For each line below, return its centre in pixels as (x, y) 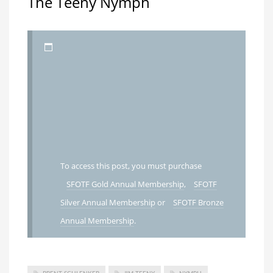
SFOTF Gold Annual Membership (125, 184)
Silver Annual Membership (108, 202)
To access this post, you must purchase (131, 165)
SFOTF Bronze (198, 202)
